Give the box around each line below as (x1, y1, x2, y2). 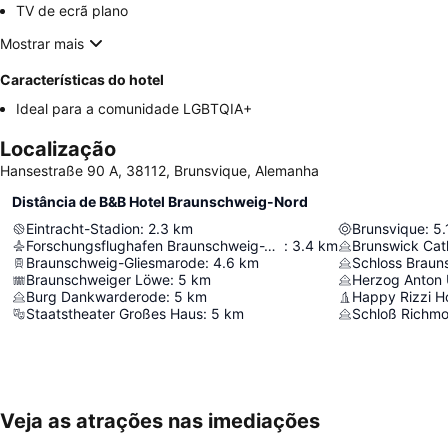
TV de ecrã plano (16, 2, 128, 20)
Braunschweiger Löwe (26, 271, 170, 289)
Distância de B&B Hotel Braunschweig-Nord (12, 193, 308, 211)
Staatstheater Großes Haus (26, 305, 203, 323)
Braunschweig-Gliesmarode (26, 254, 205, 272)
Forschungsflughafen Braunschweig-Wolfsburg (264, 237, 276, 255)
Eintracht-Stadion (26, 220, 140, 238)
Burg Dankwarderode (26, 288, 166, 306)
